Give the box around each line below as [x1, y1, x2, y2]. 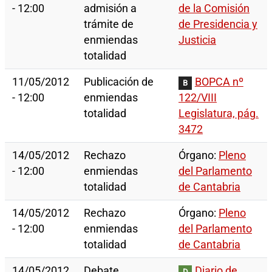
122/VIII [178, 92, 217, 104]
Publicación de [84, 76, 154, 89]
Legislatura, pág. [178, 107, 259, 120]
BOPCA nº [194, 76, 243, 89]
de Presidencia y [178, 18, 257, 31]
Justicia [178, 34, 216, 47]
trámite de [84, 18, 134, 31]
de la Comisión [178, 2, 250, 15]
